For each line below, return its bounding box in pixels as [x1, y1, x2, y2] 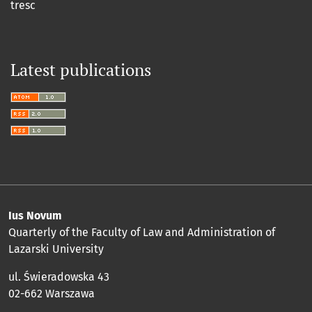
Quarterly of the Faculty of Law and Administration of [8, 226, 275, 240]
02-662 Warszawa [8, 287, 95, 301]
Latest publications [10, 58, 151, 81]
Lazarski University [8, 242, 104, 256]
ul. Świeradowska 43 [8, 270, 109, 284]
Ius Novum [8, 209, 62, 223]
